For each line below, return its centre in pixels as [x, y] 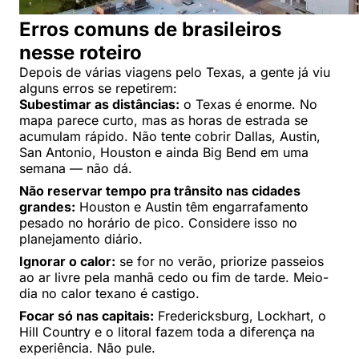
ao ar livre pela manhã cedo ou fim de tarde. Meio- [174, 277]
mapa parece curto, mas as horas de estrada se [163, 120]
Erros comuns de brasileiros [150, 29]
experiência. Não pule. [87, 347]
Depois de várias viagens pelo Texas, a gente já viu [175, 72]
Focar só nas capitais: [87, 315]
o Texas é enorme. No [248, 104]
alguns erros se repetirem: [98, 88]
